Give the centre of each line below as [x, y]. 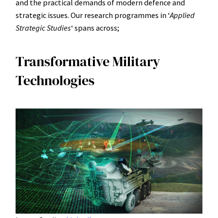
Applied [182, 15]
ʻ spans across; [95, 27]
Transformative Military [88, 62]
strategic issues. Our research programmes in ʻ [93, 15]
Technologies [55, 81]
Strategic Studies [43, 27]
